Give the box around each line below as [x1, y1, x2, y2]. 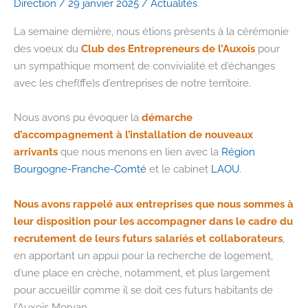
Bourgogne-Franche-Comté [14, 163, 146, 175]
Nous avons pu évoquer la [14, 111, 142, 124]
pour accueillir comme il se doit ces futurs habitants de [14, 283, 273, 296]
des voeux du [14, 42, 81, 54]
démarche [142, 111, 192, 124]
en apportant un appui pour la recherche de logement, [14, 249, 273, 261]
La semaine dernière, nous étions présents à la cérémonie [14, 25, 289, 37]
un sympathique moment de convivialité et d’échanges [14, 59, 275, 71]
